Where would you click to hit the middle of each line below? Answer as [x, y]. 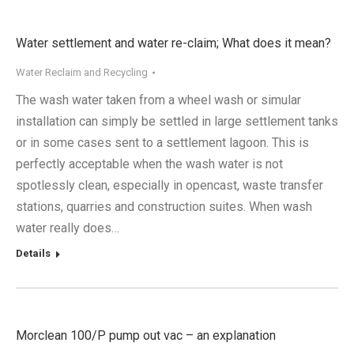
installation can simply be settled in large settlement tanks [177, 121]
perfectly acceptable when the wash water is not [149, 164]
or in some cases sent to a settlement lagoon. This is [162, 143]
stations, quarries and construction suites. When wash [164, 207]
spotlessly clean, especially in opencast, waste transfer [169, 185]
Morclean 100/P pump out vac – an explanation [146, 335]
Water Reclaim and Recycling [82, 72]
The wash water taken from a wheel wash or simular [158, 100]
